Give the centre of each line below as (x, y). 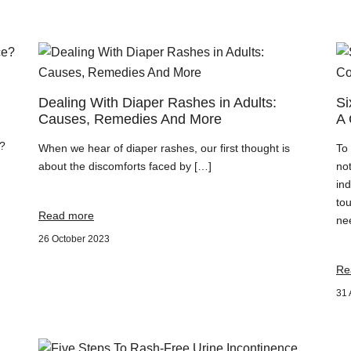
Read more (66, 215)
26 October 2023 (74, 239)
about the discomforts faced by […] (125, 166)
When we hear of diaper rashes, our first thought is (164, 148)
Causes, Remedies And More (130, 119)
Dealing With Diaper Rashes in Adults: (157, 103)
